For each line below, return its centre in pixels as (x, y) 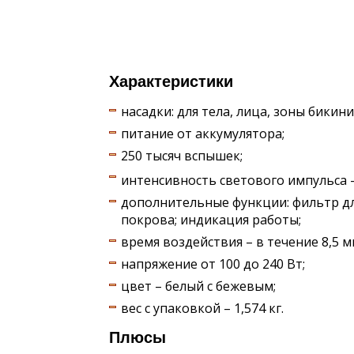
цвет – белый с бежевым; (198, 286)
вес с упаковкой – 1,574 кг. (202, 309)
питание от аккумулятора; (203, 134)
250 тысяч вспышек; (182, 156)
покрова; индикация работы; (211, 220)
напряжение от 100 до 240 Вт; (213, 264)
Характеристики (171, 82)
